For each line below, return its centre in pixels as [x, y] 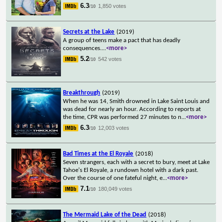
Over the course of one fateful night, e [113, 178]
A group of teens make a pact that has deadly [122, 40]
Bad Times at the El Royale [98, 154]
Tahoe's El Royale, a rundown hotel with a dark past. [131, 170]
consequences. [83, 48]
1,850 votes [112, 6]
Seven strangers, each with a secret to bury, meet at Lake [137, 162]
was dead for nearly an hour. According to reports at [132, 109]
